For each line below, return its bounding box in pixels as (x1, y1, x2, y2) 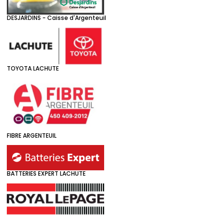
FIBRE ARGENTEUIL (7, 131, 56, 140)
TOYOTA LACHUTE (7, 64, 59, 73)
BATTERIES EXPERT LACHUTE (7, 169, 86, 178)
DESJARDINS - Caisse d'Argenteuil (7, 14, 106, 22)
